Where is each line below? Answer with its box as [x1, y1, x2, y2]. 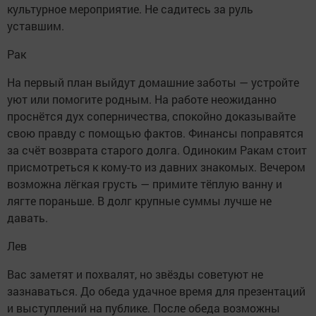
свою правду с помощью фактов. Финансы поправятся [7, 126, 303, 141]
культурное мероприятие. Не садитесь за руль [7, 1, 253, 17]
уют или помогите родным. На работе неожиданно [7, 92, 276, 107]
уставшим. [7, 18, 64, 34]
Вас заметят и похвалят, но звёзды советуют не [7, 267, 263, 282]
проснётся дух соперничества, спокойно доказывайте [7, 109, 296, 124]
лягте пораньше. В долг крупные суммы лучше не [7, 193, 272, 209]
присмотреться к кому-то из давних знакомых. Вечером [7, 159, 305, 175]
